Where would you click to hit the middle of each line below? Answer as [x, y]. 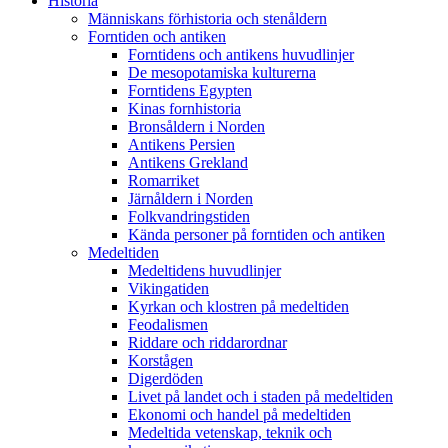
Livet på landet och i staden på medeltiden [260, 397]
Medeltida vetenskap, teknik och [230, 433]
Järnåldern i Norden [190, 199]
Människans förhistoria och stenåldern [207, 19]
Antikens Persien [181, 145]
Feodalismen [168, 325]
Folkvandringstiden [189, 217]
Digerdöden [165, 379]
